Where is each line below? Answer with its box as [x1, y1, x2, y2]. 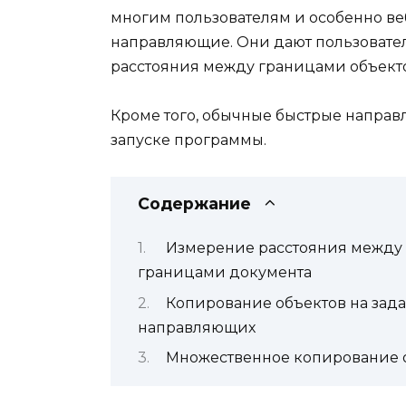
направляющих [138, 318, 256, 336]
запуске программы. [111, 130, 266, 149]
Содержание [138, 193, 251, 213]
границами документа [138, 264, 312, 282]
